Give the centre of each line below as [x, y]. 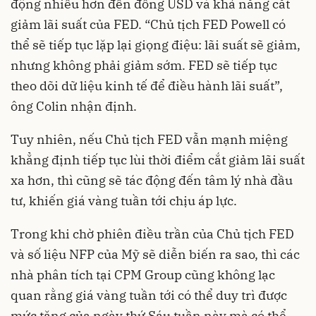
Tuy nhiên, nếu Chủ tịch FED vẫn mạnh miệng [149, 139]
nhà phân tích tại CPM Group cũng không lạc [143, 274]
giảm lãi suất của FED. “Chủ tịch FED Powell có [148, 24]
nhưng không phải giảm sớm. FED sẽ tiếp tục [144, 65]
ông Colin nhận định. [74, 106]
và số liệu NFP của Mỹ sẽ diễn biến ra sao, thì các [155, 254]
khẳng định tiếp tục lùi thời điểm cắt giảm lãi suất [158, 159]
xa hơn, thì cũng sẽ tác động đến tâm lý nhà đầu [152, 180]
